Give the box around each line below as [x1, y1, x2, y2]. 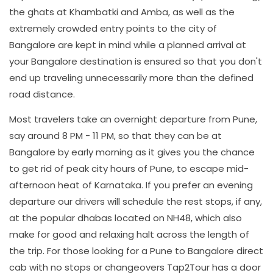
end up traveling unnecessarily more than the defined [9, 71, 253, 84]
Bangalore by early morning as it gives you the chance [9, 146, 255, 158]
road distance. [9, 88, 75, 101]
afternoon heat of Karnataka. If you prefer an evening [9, 179, 253, 191]
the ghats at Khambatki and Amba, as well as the [9, 5, 235, 18]
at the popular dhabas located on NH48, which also [9, 211, 242, 224]
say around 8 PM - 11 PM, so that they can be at [9, 129, 222, 142]
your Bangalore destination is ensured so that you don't [9, 55, 262, 68]
